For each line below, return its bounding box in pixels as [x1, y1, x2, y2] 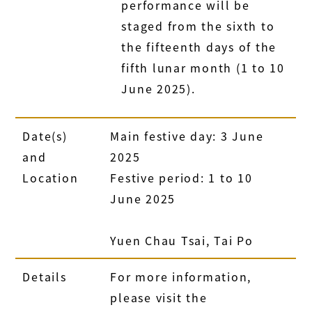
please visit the [110, 288, 208, 306]
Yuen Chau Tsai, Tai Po [110, 231, 253, 249]
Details [22, 267, 67, 285]
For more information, [110, 267, 252, 285]
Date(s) [22, 127, 68, 144]
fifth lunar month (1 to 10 [121, 58, 285, 76]
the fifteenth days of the [121, 38, 277, 55]
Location [22, 169, 79, 186]
